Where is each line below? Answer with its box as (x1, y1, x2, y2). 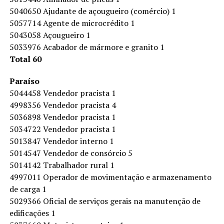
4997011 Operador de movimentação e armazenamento (9, 171, 211, 182)
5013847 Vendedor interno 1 (9, 135, 114, 146)
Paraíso (9, 75, 39, 86)
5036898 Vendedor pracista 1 (9, 111, 116, 122)
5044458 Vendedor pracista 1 (9, 87, 116, 98)
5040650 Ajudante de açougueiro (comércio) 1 (9, 5, 176, 16)
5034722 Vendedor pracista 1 (9, 123, 116, 134)
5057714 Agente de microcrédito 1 (9, 17, 135, 28)
